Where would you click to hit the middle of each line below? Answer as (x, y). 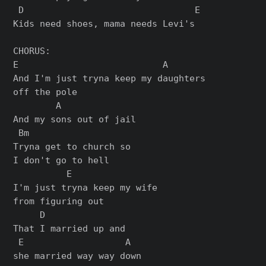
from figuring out (59, 201)
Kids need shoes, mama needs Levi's (104, 24)
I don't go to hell (61, 160)
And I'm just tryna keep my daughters (110, 78)
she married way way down (77, 256)
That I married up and (69, 229)
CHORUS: (32, 51)
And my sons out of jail (75, 119)
